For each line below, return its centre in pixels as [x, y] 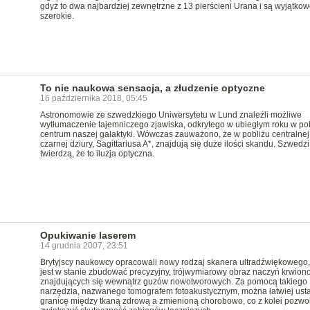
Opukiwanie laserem [88, 235]
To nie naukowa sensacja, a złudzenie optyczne [152, 88]
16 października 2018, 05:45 [93, 98]
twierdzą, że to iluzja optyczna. [97, 154]
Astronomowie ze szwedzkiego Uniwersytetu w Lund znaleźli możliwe [171, 115]
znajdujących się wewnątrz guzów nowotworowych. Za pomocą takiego [173, 282]
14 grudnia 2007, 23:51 [84, 246]
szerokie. [57, 16]
